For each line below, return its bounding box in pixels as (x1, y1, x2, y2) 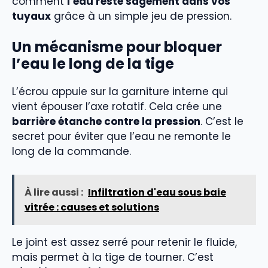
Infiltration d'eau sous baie (88, 185, 226, 199)
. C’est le (200, 114, 243, 129)
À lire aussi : (25, 185, 83, 199)
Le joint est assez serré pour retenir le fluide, (12, 234, 237, 249)
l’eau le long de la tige (12, 54, 174, 74)
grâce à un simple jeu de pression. (51, 8, 232, 23)
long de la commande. (12, 144, 131, 159)
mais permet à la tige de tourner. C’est (12, 249, 214, 264)
